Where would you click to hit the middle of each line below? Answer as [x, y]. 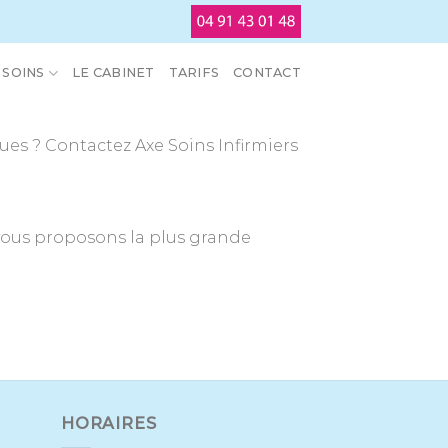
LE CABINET [113, 72]
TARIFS [194, 72]
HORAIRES [109, 424]
